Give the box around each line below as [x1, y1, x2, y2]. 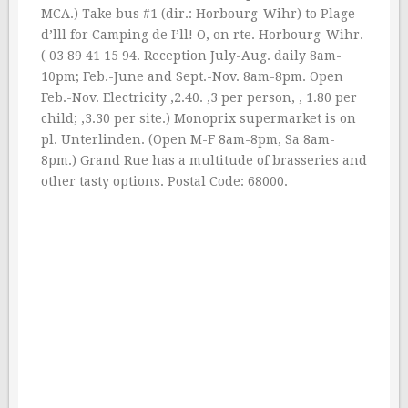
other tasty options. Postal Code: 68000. [41, 174, 288, 189]
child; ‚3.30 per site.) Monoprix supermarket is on [41, 111, 356, 126]
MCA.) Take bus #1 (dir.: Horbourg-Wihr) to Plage [41, 6, 355, 21]
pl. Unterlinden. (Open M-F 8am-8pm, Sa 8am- [41, 132, 335, 147]
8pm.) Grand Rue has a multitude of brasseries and [41, 153, 367, 168]
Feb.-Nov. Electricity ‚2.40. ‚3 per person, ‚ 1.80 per [41, 90, 357, 105]
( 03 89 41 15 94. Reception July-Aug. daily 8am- [41, 48, 342, 63]
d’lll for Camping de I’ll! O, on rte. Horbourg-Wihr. [41, 27, 363, 42]
